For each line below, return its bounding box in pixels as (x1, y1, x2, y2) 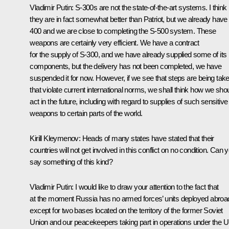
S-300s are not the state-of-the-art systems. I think (75, 3, 227, 12)
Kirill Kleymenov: (30, 133, 82, 143)
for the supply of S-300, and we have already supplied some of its (30, 50, 227, 59)
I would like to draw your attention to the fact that (75, 182, 219, 191)
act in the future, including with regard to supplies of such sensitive (30, 97, 228, 106)
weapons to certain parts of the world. (30, 108, 143, 118)
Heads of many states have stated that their (82, 133, 214, 143)
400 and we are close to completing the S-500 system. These (30, 26, 216, 35)
